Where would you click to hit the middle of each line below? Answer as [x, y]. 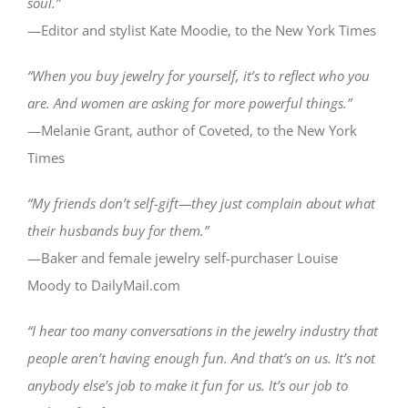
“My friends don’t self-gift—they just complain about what [201, 203]
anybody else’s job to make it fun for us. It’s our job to [188, 385]
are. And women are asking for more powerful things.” [189, 102]
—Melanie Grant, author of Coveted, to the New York [192, 130]
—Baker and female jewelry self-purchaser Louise [183, 257]
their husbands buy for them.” [118, 230]
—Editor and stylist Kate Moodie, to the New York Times [202, 30]
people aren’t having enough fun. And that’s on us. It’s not [201, 357]
